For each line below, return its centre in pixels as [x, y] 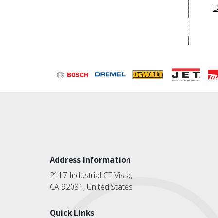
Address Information [90, 159]
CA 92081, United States [91, 187]
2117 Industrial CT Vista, [91, 175]
